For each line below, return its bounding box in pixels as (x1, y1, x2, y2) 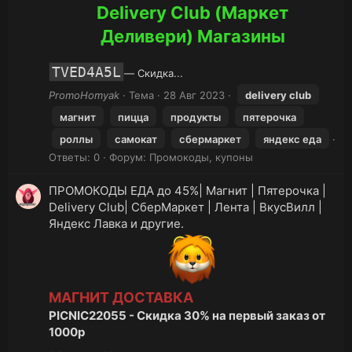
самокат (115, 133, 157, 146)
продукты (170, 111, 221, 124)
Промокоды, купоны (149, 151, 253, 164)
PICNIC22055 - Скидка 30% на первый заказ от (49, 308, 325, 324)
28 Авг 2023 (163, 89, 225, 102)
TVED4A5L (52, 63, 121, 80)
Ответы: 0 (49, 151, 100, 164)
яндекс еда (263, 133, 321, 146)
